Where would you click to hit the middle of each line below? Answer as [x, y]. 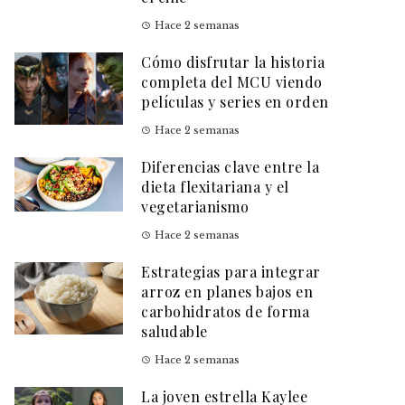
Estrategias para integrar [231, 272]
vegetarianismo [195, 207]
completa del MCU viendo [232, 82]
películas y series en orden [235, 102]
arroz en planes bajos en [227, 292]
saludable [174, 332]
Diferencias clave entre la [230, 167]
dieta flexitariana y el [215, 187]
